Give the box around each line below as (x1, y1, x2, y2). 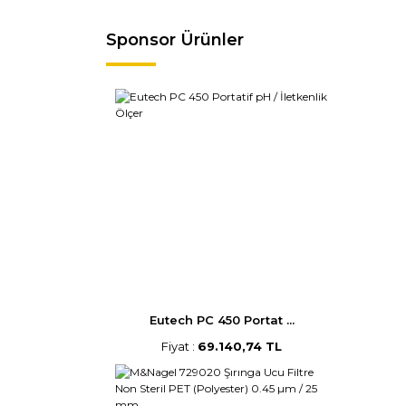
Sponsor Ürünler (106, 30, 244, 50)
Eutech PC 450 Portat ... (149, 313, 295, 327)
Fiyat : (161, 339, 198, 353)
